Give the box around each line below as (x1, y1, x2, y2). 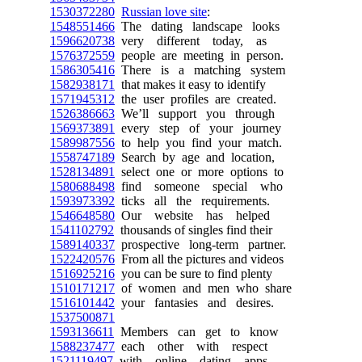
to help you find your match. (115, 136, 282, 149)
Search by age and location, (115, 150, 275, 164)
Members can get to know (114, 325, 279, 339)
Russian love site (121, 5, 207, 19)
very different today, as (115, 34, 267, 48)
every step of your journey (115, 121, 281, 135)
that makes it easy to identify (115, 78, 266, 91)
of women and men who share (115, 281, 292, 295)
